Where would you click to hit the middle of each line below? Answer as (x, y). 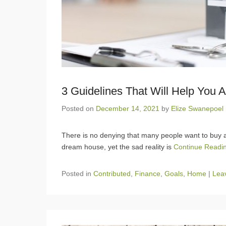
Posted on (79, 108)
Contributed (112, 173)
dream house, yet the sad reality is (118, 147)
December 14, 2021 (128, 108)
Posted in (77, 173)
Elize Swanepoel (197, 108)
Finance (148, 173)
